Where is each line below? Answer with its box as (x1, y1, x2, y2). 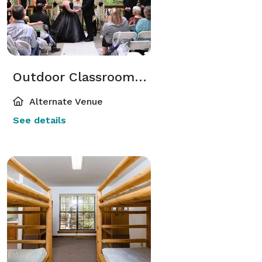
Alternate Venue (27, 95, 103, 107)
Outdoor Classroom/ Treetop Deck (135, 69, 147, 84)
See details (13, 114, 66, 126)
